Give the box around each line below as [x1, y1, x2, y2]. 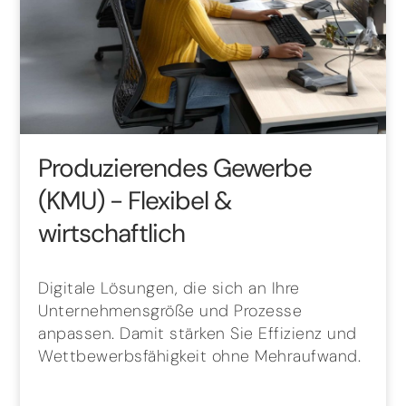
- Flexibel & [110, 184, 233, 217]
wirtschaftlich [38, 217, 186, 250]
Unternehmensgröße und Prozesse [38, 300, 303, 322]
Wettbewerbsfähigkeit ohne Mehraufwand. [38, 345, 362, 367]
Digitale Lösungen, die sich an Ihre [38, 277, 300, 299]
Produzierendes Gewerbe [38, 151, 313, 185]
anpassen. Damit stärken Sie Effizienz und [38, 323, 357, 344]
